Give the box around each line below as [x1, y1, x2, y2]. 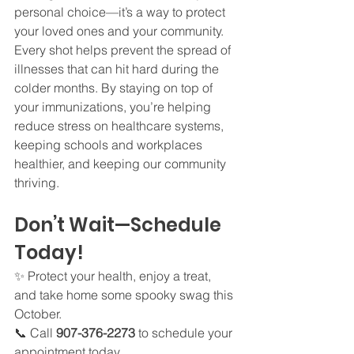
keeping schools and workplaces [14, 137, 205, 153]
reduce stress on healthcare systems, [14, 118, 227, 134]
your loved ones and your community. [14, 23, 227, 40]
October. [14, 306, 62, 322]
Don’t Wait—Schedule [14, 212, 225, 239]
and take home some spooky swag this [14, 287, 236, 303]
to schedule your [135, 325, 235, 341]
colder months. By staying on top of [14, 80, 216, 96]
